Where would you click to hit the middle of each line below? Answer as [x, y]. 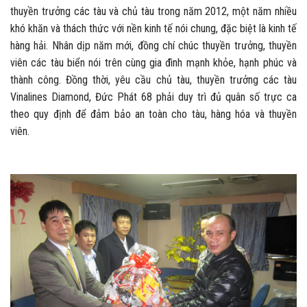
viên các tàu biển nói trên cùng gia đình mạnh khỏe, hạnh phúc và [153, 62]
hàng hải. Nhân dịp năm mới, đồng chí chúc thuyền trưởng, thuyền [153, 45]
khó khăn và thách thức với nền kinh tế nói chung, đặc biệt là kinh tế [153, 28]
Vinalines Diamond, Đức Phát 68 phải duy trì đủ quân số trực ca [153, 97]
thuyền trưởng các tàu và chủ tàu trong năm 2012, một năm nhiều [153, 11]
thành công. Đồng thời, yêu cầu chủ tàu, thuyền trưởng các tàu [153, 79]
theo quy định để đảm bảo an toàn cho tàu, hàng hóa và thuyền [153, 114]
